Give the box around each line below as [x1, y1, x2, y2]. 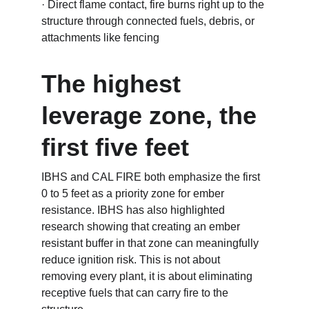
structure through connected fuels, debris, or [41, 15, 257, 27]
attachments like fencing [41, 32, 159, 43]
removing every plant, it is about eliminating [41, 270, 255, 282]
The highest [41, 70, 188, 98]
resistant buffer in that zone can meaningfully [41, 237, 261, 249]
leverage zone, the [41, 101, 263, 130]
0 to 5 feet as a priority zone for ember [41, 188, 227, 199]
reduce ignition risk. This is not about [41, 254, 223, 266]
